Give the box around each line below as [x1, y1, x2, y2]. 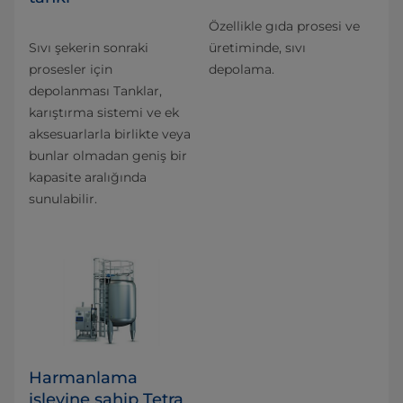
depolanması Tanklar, [29, 83, 162, 99]
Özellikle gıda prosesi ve [209, 18, 360, 34]
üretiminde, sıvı [209, 40, 306, 56]
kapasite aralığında [29, 169, 147, 185]
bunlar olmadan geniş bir [29, 148, 187, 164]
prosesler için [29, 61, 112, 77]
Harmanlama [29, 367, 138, 388]
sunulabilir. [29, 191, 97, 207]
